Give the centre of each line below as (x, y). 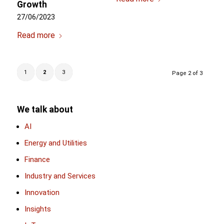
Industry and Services (60, 176)
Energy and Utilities (55, 143)
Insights (37, 209)
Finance (37, 159)
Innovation (42, 192)
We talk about (45, 109)
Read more (36, 35)
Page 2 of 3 (187, 73)
